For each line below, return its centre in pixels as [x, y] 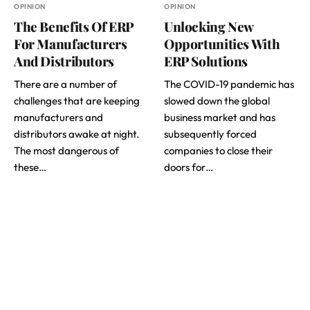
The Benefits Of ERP [74, 26]
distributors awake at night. [76, 134]
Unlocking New [209, 26]
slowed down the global [217, 100]
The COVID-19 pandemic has [229, 84]
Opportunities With [222, 43]
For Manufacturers [71, 43]
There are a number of [65, 84]
